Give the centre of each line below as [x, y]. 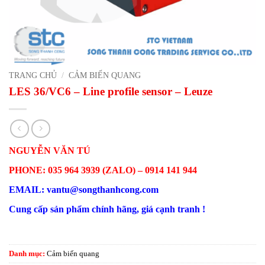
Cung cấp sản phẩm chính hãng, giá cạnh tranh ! [107, 209]
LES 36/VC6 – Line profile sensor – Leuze [111, 91]
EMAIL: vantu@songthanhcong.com [84, 190]
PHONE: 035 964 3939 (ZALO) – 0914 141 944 [103, 170]
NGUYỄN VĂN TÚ [50, 151]
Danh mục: [28, 254]
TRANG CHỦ [33, 75]
